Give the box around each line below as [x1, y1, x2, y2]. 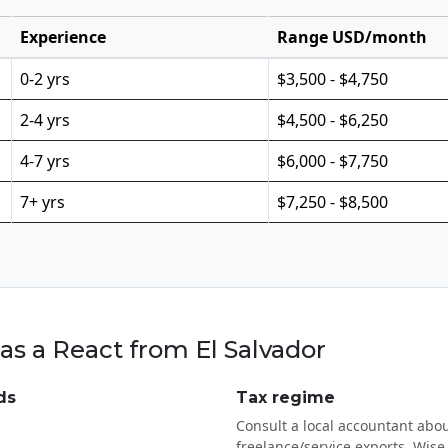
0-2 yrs [20, 67, 70, 90]
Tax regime [236, 387, 335, 407]
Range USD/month [277, 25, 427, 48]
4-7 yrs [20, 149, 70, 172]
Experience [20, 25, 106, 48]
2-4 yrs [20, 108, 70, 131]
